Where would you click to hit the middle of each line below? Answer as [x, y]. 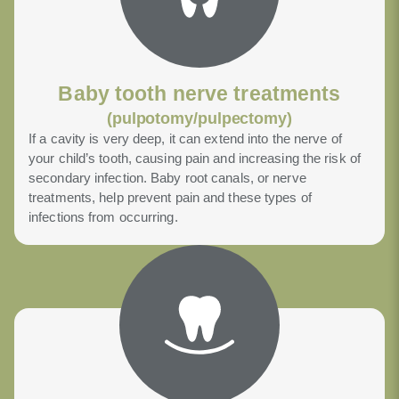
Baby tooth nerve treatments [199, 94]
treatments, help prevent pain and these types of [170, 198]
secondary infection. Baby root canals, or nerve [167, 178]
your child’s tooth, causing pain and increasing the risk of [195, 159]
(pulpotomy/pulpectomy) [199, 119]
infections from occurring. [103, 217]
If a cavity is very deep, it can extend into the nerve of [185, 139]
